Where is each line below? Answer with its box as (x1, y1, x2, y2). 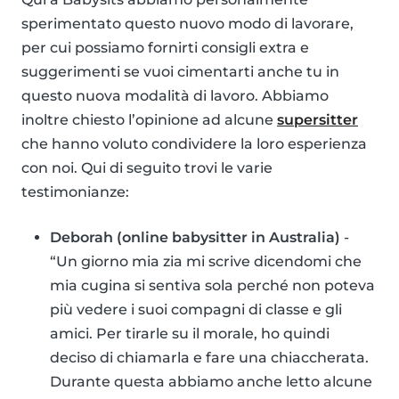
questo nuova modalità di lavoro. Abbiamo (21, 87, 329, 105)
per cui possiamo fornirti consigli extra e (21, 39, 309, 57)
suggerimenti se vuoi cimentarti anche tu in (21, 63, 339, 81)
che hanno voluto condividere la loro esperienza (21, 135, 367, 153)
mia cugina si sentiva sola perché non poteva (50, 277, 375, 295)
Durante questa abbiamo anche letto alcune (50, 373, 372, 391)
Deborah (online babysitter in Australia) (50, 229, 340, 247)
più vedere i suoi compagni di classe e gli (50, 301, 342, 319)
